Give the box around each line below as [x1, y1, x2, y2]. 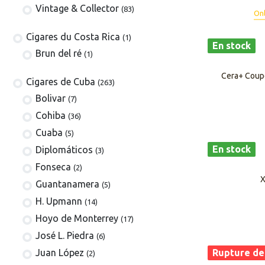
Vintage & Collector [35, 2, 119, 14]
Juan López [35, 247, 85, 258]
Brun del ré [35, 47, 82, 59]
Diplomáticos [35, 144, 93, 156]
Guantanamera [35, 179, 100, 190]
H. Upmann [35, 196, 83, 207]
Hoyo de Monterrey [35, 213, 119, 224]
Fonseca [35, 161, 72, 173]
